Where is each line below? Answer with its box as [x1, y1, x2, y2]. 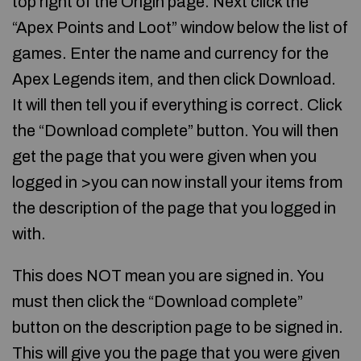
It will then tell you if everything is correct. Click [12, 96, 342, 114]
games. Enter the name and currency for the [12, 44, 329, 62]
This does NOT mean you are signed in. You [12, 267, 324, 284]
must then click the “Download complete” [12, 293, 303, 310]
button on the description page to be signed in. [12, 318, 343, 336]
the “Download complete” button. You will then [12, 122, 338, 139]
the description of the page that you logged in [12, 199, 336, 217]
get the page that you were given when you [12, 147, 317, 165]
